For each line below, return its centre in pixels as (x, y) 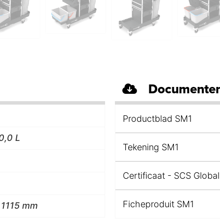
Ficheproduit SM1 (158, 204)
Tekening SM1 (151, 147)
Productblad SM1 (157, 118)
